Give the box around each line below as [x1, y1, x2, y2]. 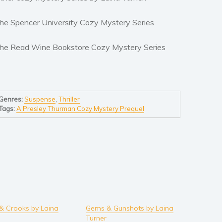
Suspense [24, 95, 55, 104]
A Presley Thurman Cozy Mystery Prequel [16, 105, 144, 113]
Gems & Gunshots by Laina [85, 203, 173, 213]
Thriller [58, 95, 80, 104]
